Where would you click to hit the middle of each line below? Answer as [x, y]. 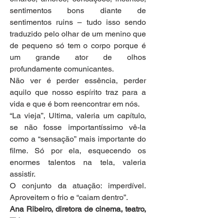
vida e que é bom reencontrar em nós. [75, 104]
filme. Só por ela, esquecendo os [78, 151]
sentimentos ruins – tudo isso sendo [78, 22]
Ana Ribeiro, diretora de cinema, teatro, [78, 209]
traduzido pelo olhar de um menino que [78, 34]
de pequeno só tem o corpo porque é [78, 46]
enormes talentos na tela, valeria [78, 163]
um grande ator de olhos [78, 57]
